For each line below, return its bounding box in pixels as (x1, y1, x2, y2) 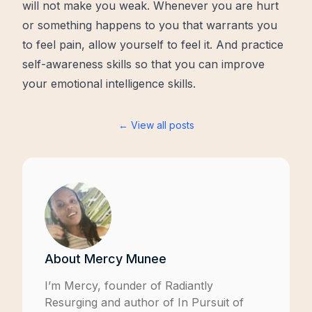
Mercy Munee (84, 251, 166, 266)
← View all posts (118, 119, 194, 131)
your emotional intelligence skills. (22, 77, 196, 91)
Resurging (45, 295, 97, 309)
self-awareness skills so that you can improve (22, 57, 265, 71)
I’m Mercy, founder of (45, 279, 165, 292)
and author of (97, 295, 178, 309)
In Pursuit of (178, 295, 244, 309)
